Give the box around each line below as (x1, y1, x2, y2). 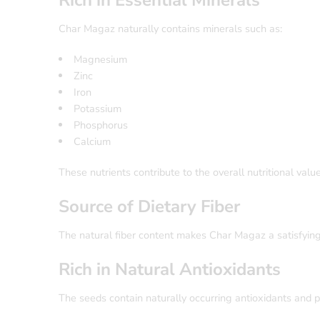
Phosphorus (73, 118, 128, 133)
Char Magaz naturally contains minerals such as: (59, 21, 282, 36)
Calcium (73, 134, 111, 149)
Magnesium (73, 52, 127, 67)
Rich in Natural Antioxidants (59, 258, 281, 281)
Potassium (73, 101, 121, 116)
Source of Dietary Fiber (59, 195, 240, 219)
